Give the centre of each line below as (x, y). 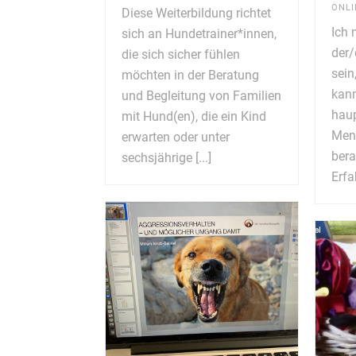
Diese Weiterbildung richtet (196, 13)
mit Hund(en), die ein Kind (194, 116)
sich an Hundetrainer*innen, (199, 33)
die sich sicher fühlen (181, 54)
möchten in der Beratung (190, 75)
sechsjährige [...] (166, 157)
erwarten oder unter (176, 137)
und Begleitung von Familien (201, 95)
